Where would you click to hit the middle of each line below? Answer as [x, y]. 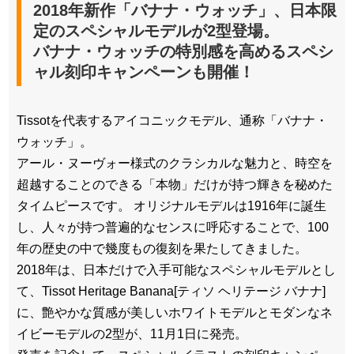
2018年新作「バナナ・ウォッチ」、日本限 [185, 11]
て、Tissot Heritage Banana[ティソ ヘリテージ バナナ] [171, 292]
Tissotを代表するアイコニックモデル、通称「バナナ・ [172, 121]
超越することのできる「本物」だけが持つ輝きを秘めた [175, 185]
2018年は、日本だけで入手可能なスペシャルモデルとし [176, 270]
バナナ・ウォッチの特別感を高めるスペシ [183, 52]
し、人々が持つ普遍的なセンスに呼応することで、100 [173, 228]
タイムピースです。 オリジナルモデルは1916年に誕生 [171, 206]
